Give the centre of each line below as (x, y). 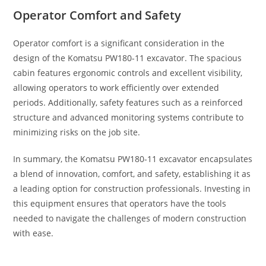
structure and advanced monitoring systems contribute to (129, 117)
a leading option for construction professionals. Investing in (132, 188)
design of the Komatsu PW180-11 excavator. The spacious (128, 58)
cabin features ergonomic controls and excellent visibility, (128, 72)
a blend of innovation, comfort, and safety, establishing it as (132, 173)
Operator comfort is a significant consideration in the (119, 43)
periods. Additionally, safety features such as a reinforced (128, 102)
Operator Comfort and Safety (97, 15)
